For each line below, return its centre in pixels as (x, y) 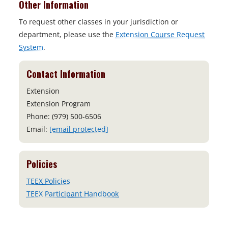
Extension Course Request (160, 35)
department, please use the (67, 35)
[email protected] (79, 129)
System (31, 47)
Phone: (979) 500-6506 (64, 117)
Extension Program (59, 104)
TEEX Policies (48, 181)
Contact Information (66, 74)
